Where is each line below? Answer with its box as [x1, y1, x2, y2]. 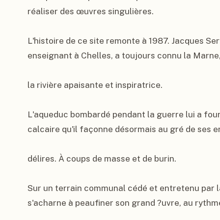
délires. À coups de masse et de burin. [27, 154, 176, 164]
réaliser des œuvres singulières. [27, 6, 154, 16]
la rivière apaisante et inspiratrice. [27, 80, 163, 90]
